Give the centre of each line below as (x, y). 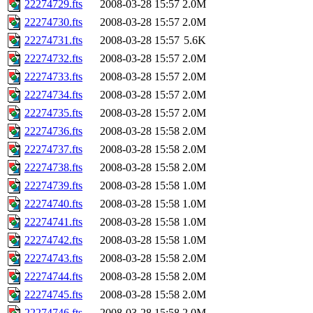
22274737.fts (53, 150)
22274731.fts (53, 41)
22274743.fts (53, 259)
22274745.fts (53, 295)
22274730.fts (53, 22)
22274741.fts (53, 222)
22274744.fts (53, 277)
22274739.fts (53, 186)
